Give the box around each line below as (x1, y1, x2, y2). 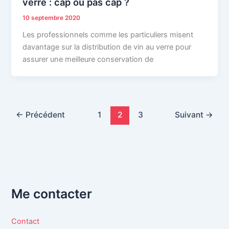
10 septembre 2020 (22, 14, 81, 21)
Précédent (24, 109, 65, 120)
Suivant (174, 109, 205, 120)
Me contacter (11, 186, 93, 201)
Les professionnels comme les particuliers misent (22, 30, 194, 39)
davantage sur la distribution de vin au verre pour (22, 42, 192, 52)
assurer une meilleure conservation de (22, 54, 154, 64)
